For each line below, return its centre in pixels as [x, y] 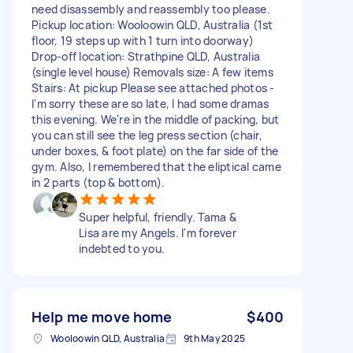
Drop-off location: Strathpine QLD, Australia [146, 56]
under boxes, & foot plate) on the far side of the [155, 150]
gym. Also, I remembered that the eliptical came [156, 166]
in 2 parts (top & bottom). [98, 182]
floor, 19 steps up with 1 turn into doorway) [143, 40]
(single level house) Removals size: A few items [152, 72]
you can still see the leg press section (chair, [147, 135]
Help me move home [102, 316]
